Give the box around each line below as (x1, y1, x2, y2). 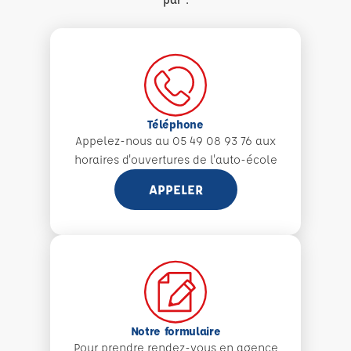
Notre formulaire (130, 324, 221, 338)
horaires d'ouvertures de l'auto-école (74, 152, 277, 167)
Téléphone (147, 117, 204, 132)
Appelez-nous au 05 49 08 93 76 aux (75, 133, 276, 148)
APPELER (148, 181, 203, 197)
